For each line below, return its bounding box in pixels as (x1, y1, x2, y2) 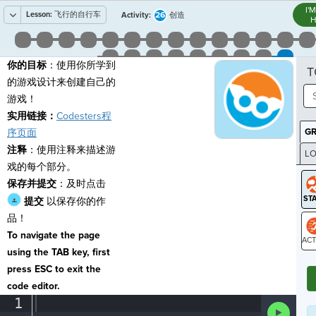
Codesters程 (56, 110, 111, 122)
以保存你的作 (44, 195, 106, 207)
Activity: (121, 10, 151, 20)
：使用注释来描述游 (27, 144, 116, 156)
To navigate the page (7, 229, 100, 241)
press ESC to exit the (7, 263, 101, 275)
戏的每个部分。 (7, 161, 76, 173)
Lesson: (26, 10, 52, 19)
